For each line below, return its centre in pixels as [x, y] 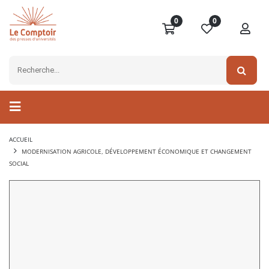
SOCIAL [19, 164]
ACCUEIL [21, 140]
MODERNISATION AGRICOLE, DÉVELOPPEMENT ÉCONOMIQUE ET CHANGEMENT [137, 152]
